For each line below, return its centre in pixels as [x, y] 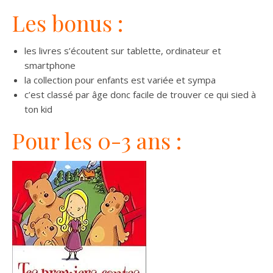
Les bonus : [68, 22]
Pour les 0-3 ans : [100, 140]
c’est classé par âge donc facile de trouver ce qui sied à [140, 94]
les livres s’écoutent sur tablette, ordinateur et [123, 50]
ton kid [38, 109]
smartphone [50, 65]
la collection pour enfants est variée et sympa [120, 80]
